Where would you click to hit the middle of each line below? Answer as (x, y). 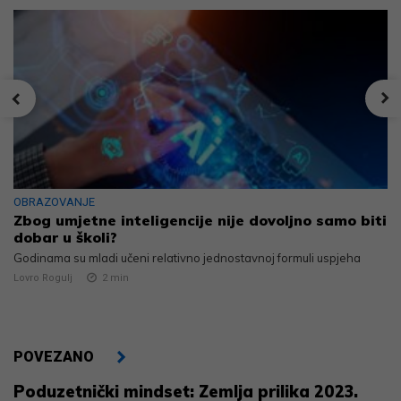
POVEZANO (54, 356)
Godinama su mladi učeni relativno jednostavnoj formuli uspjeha (187, 257)
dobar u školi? (65, 237)
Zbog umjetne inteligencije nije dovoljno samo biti (200, 220)
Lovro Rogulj (43, 277)
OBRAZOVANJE (54, 201)
